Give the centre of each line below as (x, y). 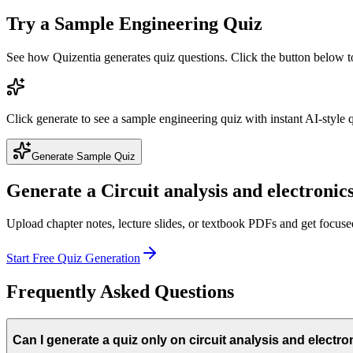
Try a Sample (63, 23)
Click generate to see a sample (83, 118)
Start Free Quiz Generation (73, 258)
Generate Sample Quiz (84, 156)
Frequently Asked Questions (120, 292)
